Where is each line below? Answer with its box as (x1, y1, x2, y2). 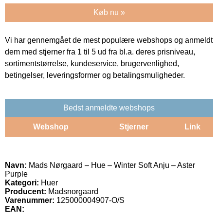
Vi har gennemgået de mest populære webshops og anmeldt (5, 36, 213, 44)
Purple (5, 169, 28, 178)
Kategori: (5, 178, 39, 187)
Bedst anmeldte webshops (63, 103, 155, 112)
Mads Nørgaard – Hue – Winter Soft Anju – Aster (27, 161, 195, 169)
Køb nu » (93, 8, 125, 17)
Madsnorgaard (48, 187, 98, 196)
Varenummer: (5, 196, 54, 204)
